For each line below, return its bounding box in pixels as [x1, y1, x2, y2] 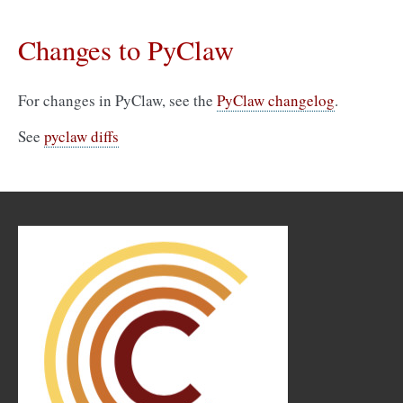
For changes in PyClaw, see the [18, 90, 217, 111]
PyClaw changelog [217, 90, 335, 111]
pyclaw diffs [44, 126, 119, 147]
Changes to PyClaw [18, 31, 234, 68]
